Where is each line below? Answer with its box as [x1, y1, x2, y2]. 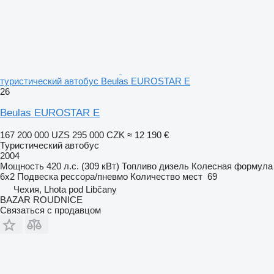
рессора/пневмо [61, 171, 128, 182]
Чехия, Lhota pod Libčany [13, 184, 117, 194]
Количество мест [130, 171, 202, 182]
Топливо [122, 161, 157, 171]
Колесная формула [191, 161, 273, 171]
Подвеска [17, 171, 58, 182]
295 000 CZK [72, 130, 125, 140]
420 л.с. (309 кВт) [46, 161, 119, 171]
